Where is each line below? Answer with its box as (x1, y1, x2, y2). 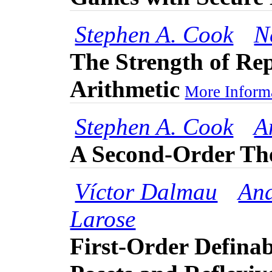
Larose (70, 206, 136, 233)
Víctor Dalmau (75, 178, 218, 205)
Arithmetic (70, 76, 180, 103)
